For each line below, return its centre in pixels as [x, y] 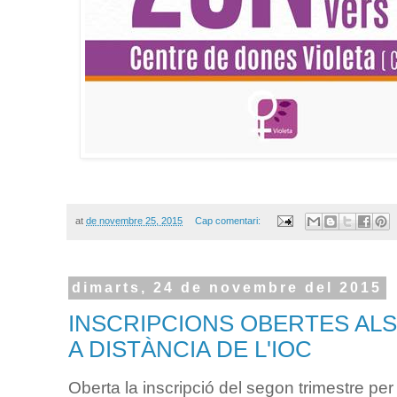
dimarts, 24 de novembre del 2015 [227, 288]
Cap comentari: [229, 220]
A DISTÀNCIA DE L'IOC [190, 349]
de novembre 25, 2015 [134, 220]
